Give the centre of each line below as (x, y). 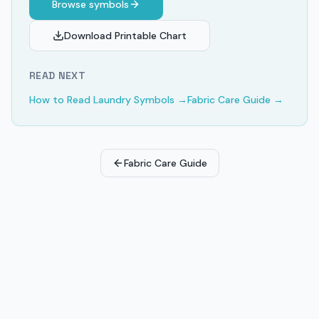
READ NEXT (58, 75)
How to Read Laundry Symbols (102, 100)
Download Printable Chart (125, 36)
